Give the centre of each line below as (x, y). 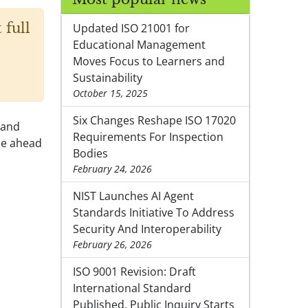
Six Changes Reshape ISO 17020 (154, 121)
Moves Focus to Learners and (149, 62)
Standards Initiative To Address (154, 213)
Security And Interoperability (147, 229)
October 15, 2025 (110, 93)
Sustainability (108, 78)
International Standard (132, 288)
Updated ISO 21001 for (131, 29)
